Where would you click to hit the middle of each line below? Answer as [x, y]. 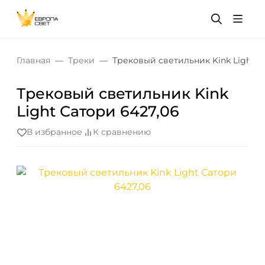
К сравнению [122, 132]
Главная [33, 60]
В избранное [54, 132]
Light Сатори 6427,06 [98, 111]
